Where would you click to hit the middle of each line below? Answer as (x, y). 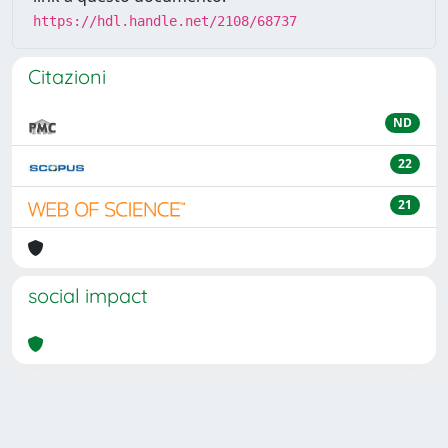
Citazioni (67, 76)
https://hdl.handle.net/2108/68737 (165, 21)
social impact (88, 295)
